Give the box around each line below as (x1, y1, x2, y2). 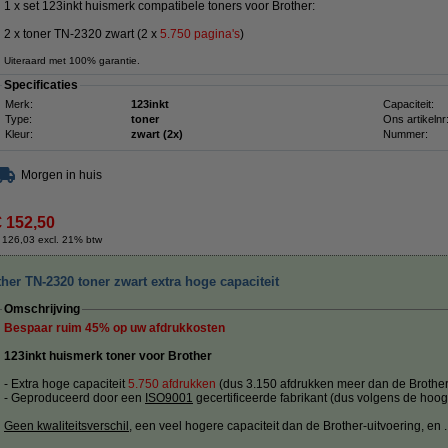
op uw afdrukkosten (110, 321, 225, 335)
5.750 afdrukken (128, 377, 216, 391)
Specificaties (4, 78, 78, 92)
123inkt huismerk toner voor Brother (4, 349, 212, 363)
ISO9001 (145, 391, 193, 405)
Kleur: (5, 128, 33, 140)
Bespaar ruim (4, 321, 85, 335)
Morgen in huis (21, 168, 102, 182)
